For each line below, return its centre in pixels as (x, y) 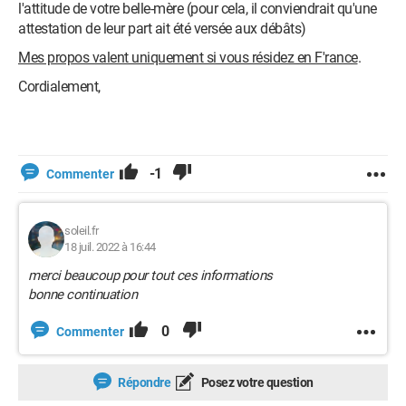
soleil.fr (82, 231)
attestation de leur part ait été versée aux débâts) (162, 29)
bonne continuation (84, 295)
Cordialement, (59, 87)
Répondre (143, 382)
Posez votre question (256, 382)
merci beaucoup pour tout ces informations (152, 275)
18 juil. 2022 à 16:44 (110, 247)
